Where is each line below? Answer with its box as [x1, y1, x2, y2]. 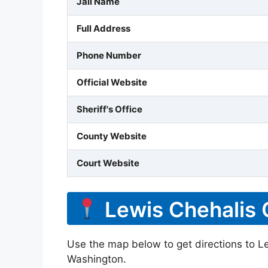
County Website [77, 130, 147, 142]
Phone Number [77, 49, 141, 61]
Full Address [77, 22, 130, 34]
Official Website [77, 76, 147, 88]
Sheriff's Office [77, 103, 142, 115]
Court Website [77, 157, 139, 169]
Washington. [67, 253, 126, 266]
